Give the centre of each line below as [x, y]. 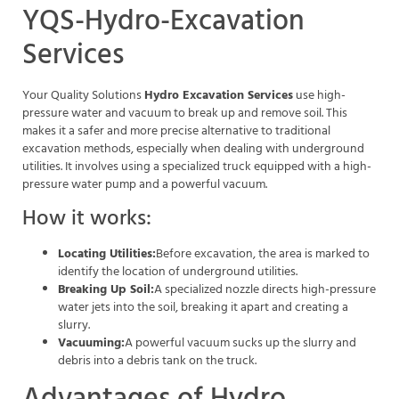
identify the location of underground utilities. [178, 272]
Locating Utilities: [107, 254]
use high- [319, 95]
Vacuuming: [91, 343]
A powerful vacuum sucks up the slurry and [240, 343]
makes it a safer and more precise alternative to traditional [176, 131]
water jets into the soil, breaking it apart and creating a [203, 307]
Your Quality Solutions [83, 95]
